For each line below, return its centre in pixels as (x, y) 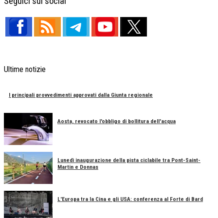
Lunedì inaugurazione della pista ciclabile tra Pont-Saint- (129, 160)
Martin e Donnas (78, 167)
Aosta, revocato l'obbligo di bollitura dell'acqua (117, 121)
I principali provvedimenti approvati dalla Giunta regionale (81, 95)
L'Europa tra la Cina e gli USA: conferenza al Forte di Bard (130, 199)
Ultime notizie (25, 69)
